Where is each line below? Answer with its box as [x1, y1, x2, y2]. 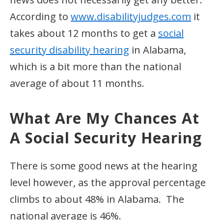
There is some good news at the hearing [10, 159, 197, 172]
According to [10, 9, 71, 23]
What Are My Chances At [10, 108, 199, 128]
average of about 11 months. [10, 76, 144, 90]
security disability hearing [10, 43, 129, 56]
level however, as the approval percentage [10, 175, 206, 189]
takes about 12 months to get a [10, 26, 158, 40]
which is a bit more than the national [10, 59, 181, 73]
